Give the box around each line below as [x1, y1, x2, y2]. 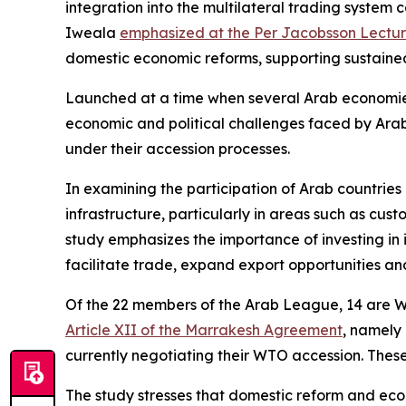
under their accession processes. [65, 140, 290, 158]
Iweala [65, 24, 120, 42]
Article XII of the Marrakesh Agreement [65, 321, 343, 339]
